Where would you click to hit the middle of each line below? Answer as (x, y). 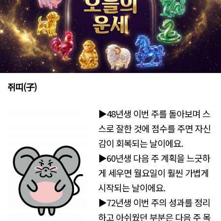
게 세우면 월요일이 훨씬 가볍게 (154, 172)
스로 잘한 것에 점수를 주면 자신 (155, 128)
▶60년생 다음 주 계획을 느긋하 (154, 158)
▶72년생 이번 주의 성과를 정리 (154, 202)
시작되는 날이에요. (132, 187)
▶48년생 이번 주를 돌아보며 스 (154, 113)
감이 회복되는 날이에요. (141, 143)
